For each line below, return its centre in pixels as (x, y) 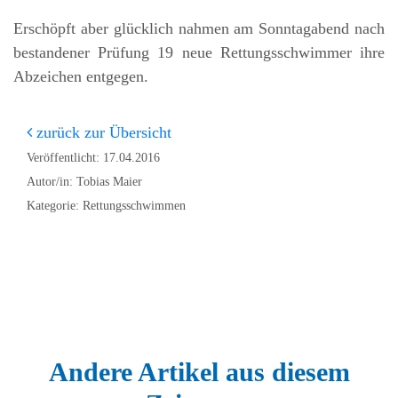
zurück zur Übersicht (102, 132)
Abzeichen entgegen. (81, 76)
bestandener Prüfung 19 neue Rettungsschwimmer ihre (199, 52)
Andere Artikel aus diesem (199, 372)
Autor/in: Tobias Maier (84, 181)
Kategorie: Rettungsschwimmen (106, 205)
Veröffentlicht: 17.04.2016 (93, 157)
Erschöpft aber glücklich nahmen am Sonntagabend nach (199, 28)
